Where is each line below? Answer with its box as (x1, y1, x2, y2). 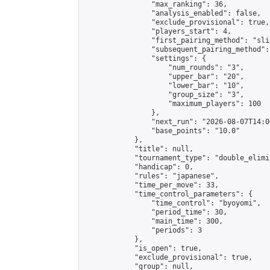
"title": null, (84, 145, 193, 153)
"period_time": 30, (84, 208, 227, 216)
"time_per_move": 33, (84, 181, 219, 189)
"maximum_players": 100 (84, 99, 261, 108)
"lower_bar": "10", (84, 81, 244, 90)
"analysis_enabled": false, (84, 9, 261, 17)
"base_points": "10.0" (84, 127, 240, 135)
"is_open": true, (84, 244, 202, 253)
